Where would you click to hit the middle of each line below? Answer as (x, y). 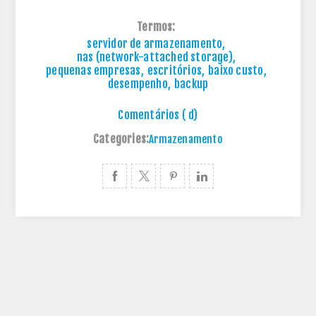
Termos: (156, 27)
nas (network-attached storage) (154, 57)
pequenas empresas (93, 71)
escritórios (175, 71)
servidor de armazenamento (155, 44)
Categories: (121, 139)
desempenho (138, 84)
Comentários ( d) (158, 115)
